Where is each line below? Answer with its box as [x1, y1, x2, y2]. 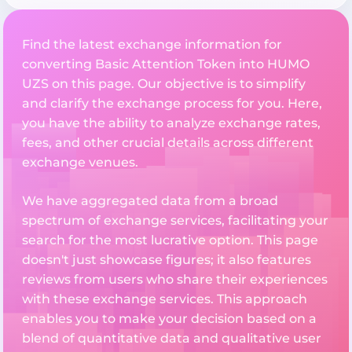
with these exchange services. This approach [22, 291, 307, 307]
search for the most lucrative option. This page [22, 233, 318, 248]
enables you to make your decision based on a [22, 311, 317, 327]
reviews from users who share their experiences [22, 272, 328, 288]
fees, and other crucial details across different [22, 135, 313, 151]
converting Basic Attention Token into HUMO [22, 57, 310, 72]
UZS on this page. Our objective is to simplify [22, 76, 306, 92]
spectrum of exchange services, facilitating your [22, 213, 328, 229]
